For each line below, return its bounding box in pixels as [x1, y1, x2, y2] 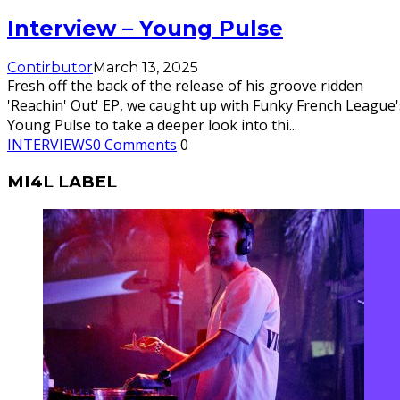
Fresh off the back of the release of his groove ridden [7, 76, 363, 96]
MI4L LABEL [7, 171, 117, 192]
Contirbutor [7, 59, 93, 77]
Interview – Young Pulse [7, 15, 283, 42]
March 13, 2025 [93, 59, 198, 77]
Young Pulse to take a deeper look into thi [7, 115, 289, 136]
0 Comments [93, 135, 177, 155]
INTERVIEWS [7, 135, 93, 155]
